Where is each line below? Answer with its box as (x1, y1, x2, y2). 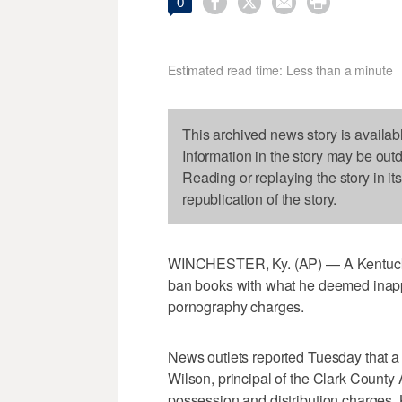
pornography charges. (168, 296, 305, 318)
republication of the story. (182, 188, 337, 210)
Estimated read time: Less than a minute (168, 61, 393, 80)
